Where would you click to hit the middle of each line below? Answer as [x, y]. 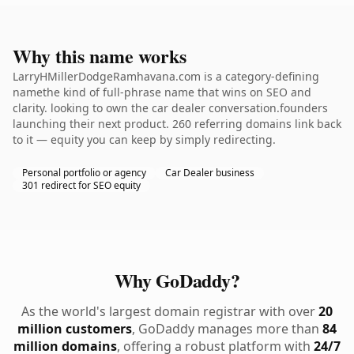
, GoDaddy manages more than [227, 329]
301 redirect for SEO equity [81, 185]
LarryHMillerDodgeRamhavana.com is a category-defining [166, 76]
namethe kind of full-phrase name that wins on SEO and [162, 92]
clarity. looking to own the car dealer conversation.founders [170, 108]
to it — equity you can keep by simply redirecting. [144, 139]
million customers [75, 329]
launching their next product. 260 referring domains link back [177, 124]
